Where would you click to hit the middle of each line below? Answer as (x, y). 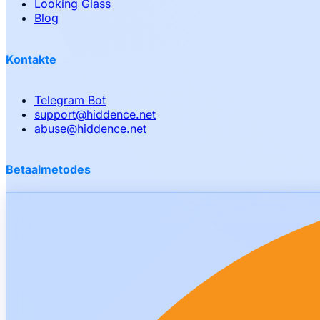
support (55, 114)
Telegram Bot (70, 100)
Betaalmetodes (48, 170)
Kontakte (31, 59)
